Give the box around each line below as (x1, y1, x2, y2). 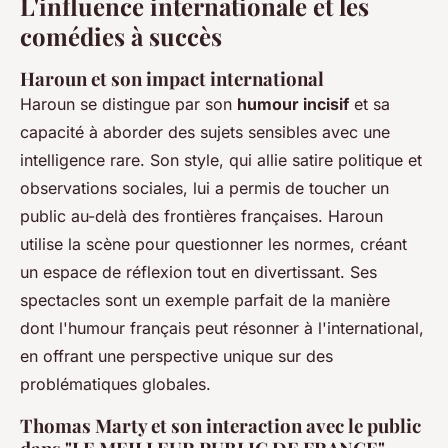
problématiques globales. (20, 374, 211, 395)
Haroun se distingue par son (20, 94, 237, 115)
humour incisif (237, 94, 349, 115)
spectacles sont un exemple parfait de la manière (20, 290, 390, 311)
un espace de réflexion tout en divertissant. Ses (20, 262, 377, 283)
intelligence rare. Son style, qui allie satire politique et (20, 150, 422, 171)
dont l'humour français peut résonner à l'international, (20, 318, 424, 339)
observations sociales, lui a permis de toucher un (20, 178, 389, 199)
